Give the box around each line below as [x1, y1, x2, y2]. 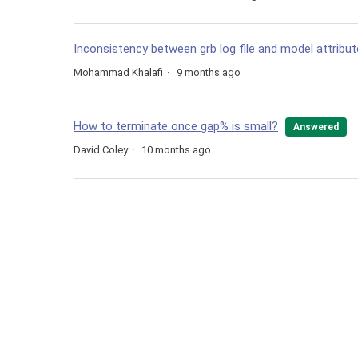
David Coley [74, 143, 128, 156]
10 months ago [141, 143, 211, 156]
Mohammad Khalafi [74, 66, 163, 78]
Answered [293, 121, 339, 133]
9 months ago [177, 66, 241, 78]
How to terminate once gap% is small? [74, 118, 278, 133]
